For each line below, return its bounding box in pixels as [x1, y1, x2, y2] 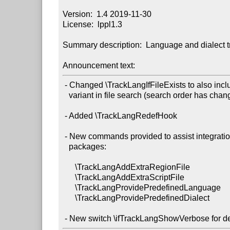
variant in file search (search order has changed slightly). [63, 90, 69, 100]
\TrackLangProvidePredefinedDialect [63, 193, 75, 202]
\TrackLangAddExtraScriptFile [63, 172, 75, 182]
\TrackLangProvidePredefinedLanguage [63, 183, 75, 192]
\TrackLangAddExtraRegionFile [63, 162, 75, 171]
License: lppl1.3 [63, 20, 123, 29]
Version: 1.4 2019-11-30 [63, 9, 152, 18]
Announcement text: [63, 61, 136, 70]
